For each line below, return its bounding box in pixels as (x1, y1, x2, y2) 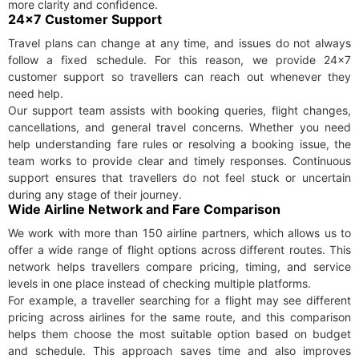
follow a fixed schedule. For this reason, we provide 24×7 (8, 53, 351, 67)
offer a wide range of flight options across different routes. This (8, 243, 351, 257)
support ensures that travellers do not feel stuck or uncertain (8, 171, 351, 185)
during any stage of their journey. (8, 188, 182, 202)
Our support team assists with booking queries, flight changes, (8, 103, 351, 118)
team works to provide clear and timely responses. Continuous (8, 154, 351, 168)
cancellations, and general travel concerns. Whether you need (8, 120, 351, 135)
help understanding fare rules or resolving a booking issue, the (8, 137, 351, 151)
